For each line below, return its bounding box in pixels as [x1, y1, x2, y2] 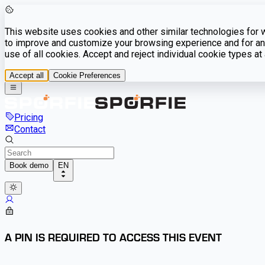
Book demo [9, 161, 49, 170]
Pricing [14, 112, 43, 124]
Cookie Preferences [53, 71, 121, 80]
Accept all [9, 71, 44, 80]
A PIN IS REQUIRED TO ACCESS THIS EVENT [5, 229, 222, 244]
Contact [14, 124, 46, 135]
